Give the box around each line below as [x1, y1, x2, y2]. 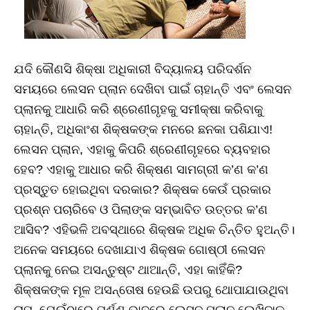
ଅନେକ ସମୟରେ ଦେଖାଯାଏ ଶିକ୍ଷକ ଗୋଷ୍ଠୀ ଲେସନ [14, 243, 265, 257]
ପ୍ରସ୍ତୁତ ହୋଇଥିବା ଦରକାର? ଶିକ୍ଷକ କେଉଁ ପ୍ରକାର [14, 183, 271, 197]
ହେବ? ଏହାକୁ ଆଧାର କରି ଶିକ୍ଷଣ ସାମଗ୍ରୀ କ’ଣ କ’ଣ [14, 163, 268, 177]
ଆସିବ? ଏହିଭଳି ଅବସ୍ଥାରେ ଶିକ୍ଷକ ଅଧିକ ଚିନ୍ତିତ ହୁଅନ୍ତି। [14, 223, 295, 237]
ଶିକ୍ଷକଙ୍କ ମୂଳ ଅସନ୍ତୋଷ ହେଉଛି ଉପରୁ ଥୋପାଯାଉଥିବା [14, 283, 289, 298]
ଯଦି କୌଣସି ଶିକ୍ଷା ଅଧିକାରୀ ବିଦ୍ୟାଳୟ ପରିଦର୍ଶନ [14, 62, 251, 77]
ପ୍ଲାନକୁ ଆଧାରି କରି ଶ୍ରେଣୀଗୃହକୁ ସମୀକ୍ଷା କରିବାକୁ [14, 102, 263, 117]
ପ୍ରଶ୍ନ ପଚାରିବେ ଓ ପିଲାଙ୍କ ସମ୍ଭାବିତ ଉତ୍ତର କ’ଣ [14, 203, 268, 217]
